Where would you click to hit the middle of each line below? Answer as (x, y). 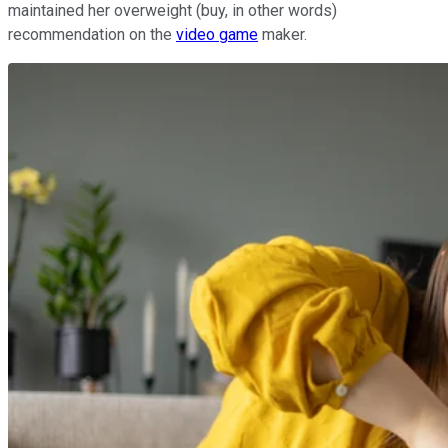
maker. (282, 35)
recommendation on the (92, 35)
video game (217, 35)
